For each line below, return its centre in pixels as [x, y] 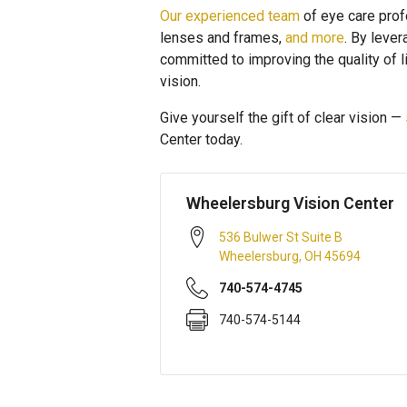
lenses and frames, [223, 38]
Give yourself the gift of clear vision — [283, 118]
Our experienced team [230, 16]
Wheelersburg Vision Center [290, 203]
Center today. [201, 139]
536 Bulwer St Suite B [281, 237]
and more [315, 38]
